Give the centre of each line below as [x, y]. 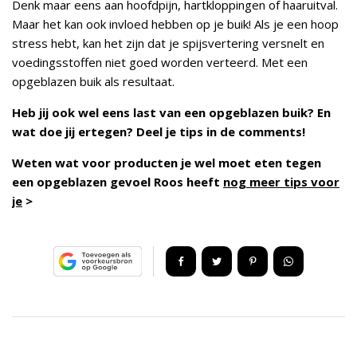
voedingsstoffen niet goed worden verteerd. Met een [160, 63]
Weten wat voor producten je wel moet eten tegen [167, 163]
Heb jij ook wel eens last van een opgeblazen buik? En [171, 113]
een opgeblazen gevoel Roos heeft [118, 182]
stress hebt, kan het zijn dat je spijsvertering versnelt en [168, 43]
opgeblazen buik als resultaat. [93, 82]
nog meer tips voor [281, 182]
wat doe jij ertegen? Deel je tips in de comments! [159, 132]
